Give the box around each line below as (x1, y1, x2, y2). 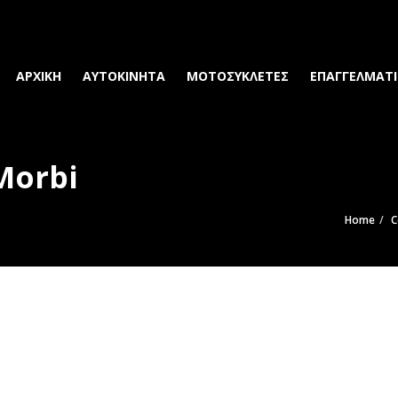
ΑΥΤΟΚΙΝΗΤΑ (83, 68, 165, 84)
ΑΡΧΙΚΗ (16, 68, 61, 84)
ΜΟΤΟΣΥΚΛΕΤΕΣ (187, 68, 289, 84)
